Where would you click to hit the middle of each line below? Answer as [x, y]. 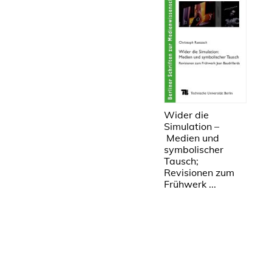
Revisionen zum [199, 172]
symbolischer [194, 149]
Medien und [192, 138]
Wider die [186, 114]
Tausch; [181, 161]
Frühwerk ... [190, 184]
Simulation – [192, 126]
